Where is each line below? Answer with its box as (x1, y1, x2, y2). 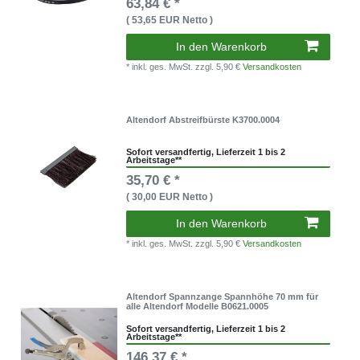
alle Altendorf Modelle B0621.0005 (126, 301, 269, 312)
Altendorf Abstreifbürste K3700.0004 (126, 115, 280, 125)
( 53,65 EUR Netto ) (126, 14, 214, 26)
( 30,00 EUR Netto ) (126, 191, 214, 203)
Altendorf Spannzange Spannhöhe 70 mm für (126, 292, 319, 302)
